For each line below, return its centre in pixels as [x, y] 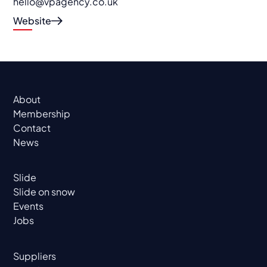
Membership [42, 113]
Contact [32, 128]
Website [32, 21]
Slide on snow [44, 192]
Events [29, 206]
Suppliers [35, 256]
